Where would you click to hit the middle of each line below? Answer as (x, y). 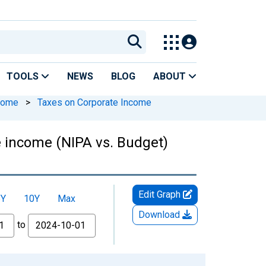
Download (160, 214)
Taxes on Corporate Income (94, 102)
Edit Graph (160, 194)
